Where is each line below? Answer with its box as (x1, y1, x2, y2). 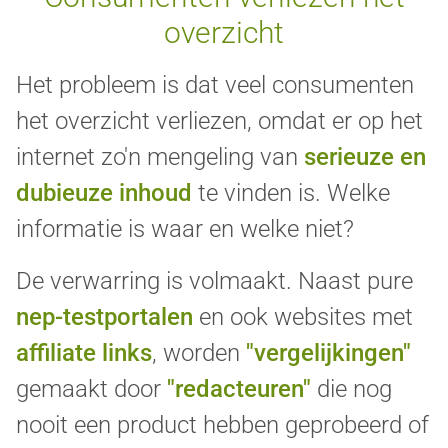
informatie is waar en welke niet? (16, 215, 354, 244)
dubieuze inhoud (16, 179, 192, 208)
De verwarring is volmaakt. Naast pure (16, 267, 413, 296)
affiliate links (16, 339, 152, 368)
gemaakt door (16, 375, 167, 404)
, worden (152, 339, 246, 368)
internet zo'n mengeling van (16, 143, 304, 172)
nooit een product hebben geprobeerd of (16, 411, 429, 440)
